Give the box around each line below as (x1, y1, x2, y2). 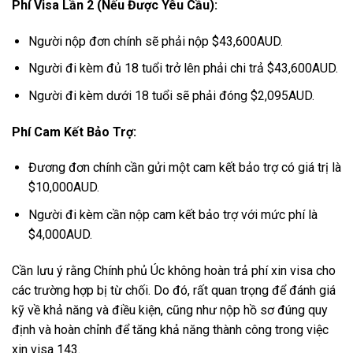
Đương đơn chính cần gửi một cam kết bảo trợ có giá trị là (28, 160, 341, 176)
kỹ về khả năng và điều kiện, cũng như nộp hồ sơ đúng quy (12, 302, 328, 318)
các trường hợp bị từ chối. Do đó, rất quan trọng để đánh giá (12, 282, 336, 298)
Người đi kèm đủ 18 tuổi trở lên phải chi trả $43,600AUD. (28, 61, 338, 76)
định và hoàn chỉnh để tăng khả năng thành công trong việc (12, 321, 329, 337)
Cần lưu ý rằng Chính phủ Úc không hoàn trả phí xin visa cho (12, 262, 336, 278)
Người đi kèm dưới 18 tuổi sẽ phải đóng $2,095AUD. (28, 87, 314, 103)
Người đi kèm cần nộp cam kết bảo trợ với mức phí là (28, 207, 318, 223)
